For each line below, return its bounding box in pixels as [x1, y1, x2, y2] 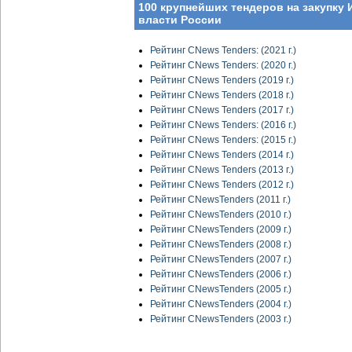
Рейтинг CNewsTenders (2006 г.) [150, 269, 291, 280]
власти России [138, 13, 222, 27]
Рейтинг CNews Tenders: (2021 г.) [150, 45, 296, 57]
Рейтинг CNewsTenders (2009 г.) [150, 224, 291, 236]
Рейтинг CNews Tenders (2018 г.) [150, 90, 294, 101]
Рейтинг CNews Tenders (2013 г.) [150, 164, 294, 176]
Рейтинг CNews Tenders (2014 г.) [150, 149, 294, 161]
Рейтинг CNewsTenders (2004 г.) [150, 299, 291, 310]
